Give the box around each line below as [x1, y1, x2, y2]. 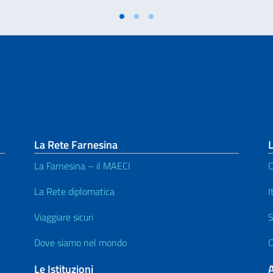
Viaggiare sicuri [34, 209, 93, 224]
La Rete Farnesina [34, 136, 118, 153]
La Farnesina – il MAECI [34, 158, 130, 173]
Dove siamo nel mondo [34, 235, 127, 250]
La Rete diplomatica [34, 183, 115, 199]
